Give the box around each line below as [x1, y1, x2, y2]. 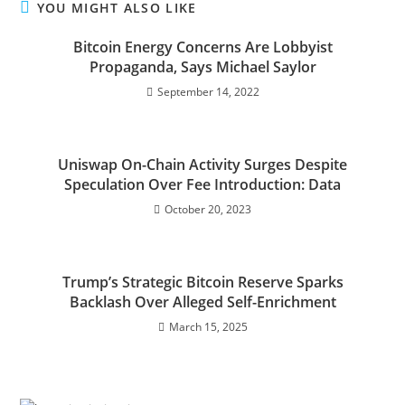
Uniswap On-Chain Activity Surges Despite [58, 155, 347, 174]
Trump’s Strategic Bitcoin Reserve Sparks [61, 272, 344, 292]
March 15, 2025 [168, 319, 248, 334]
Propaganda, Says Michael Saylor [89, 57, 316, 77]
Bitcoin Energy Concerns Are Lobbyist [72, 37, 333, 57]
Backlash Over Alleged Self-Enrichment [69, 292, 336, 312]
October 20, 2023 [165, 202, 251, 217]
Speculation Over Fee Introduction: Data [64, 174, 341, 194]
